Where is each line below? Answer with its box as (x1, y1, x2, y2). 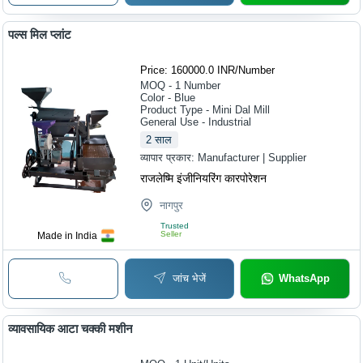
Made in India (37, 230, 98, 242)
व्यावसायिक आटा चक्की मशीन (8, 321, 134, 335)
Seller (160, 229, 182, 239)
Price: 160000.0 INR (140, 64, 236, 77)
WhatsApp (278, 272, 330, 285)
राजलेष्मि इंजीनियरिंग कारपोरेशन (140, 172, 267, 186)
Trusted (160, 221, 190, 231)
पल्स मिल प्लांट (8, 28, 72, 42)
